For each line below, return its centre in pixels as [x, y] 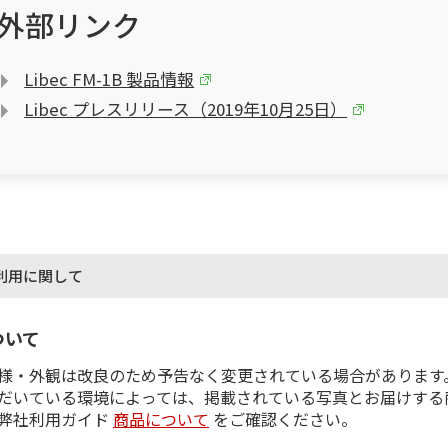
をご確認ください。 [283, 418]
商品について [161, 418]
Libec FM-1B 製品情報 [109, 78]
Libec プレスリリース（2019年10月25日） [186, 108]
